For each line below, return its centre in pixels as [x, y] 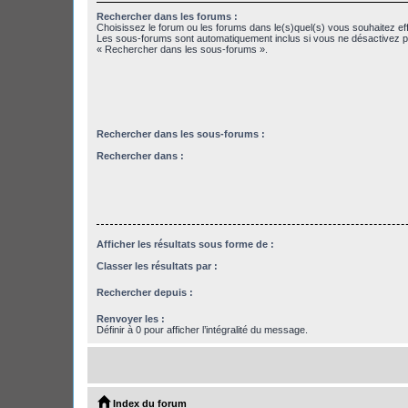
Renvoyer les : [131, 319]
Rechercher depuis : [145, 293]
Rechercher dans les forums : [167, 17]
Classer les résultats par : [157, 266]
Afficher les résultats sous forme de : [185, 244]
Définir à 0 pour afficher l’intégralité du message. [202, 330]
